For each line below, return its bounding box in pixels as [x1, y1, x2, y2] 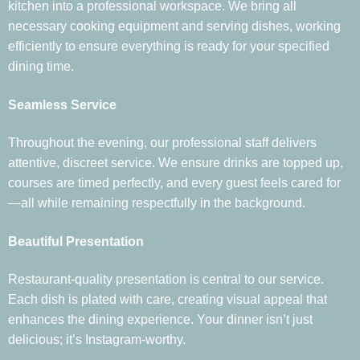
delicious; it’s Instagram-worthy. [8, 333, 186, 347]
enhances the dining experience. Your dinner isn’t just [8, 313, 313, 327]
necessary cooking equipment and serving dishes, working [8, 18, 341, 33]
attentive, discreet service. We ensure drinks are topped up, [8, 156, 343, 170]
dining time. [8, 59, 74, 73]
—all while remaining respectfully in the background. [8, 196, 305, 211]
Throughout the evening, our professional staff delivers [8, 136, 317, 150]
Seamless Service [8, 97, 117, 112]
